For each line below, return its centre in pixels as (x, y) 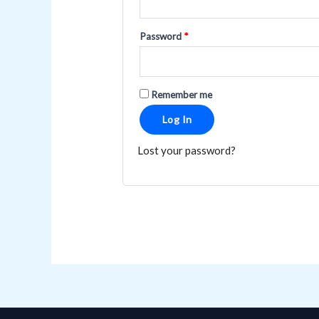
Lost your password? (187, 150)
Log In (177, 119)
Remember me (182, 94)
